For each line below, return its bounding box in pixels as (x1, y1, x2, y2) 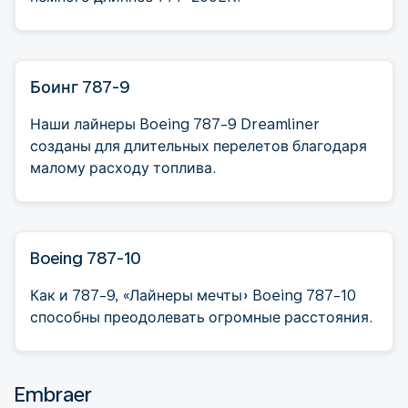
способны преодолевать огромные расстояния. (30, 308, 372, 326)
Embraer (15, 382, 92, 406)
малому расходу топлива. (30, 158, 216, 177)
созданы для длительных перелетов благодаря (30, 137, 367, 155)
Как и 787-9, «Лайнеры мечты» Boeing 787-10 (30, 286, 356, 304)
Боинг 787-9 (30, 76, 130, 97)
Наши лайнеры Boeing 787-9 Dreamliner (30, 115, 320, 133)
